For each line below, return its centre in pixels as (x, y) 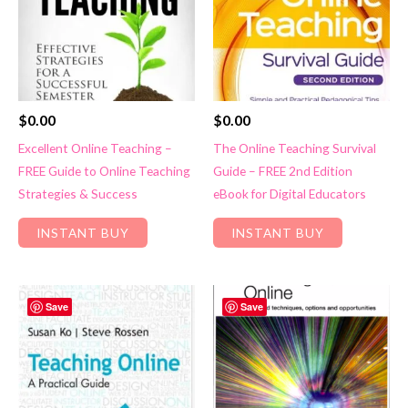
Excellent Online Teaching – (95, 148)
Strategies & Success (78, 194)
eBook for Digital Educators (290, 194)
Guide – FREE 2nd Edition (283, 171)
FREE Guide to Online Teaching (104, 171)
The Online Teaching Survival (295, 148)
